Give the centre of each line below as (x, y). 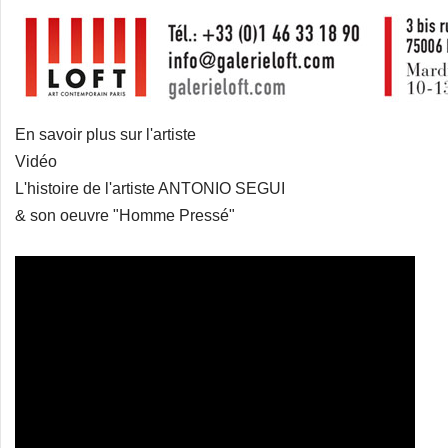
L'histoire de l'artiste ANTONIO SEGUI (150, 188)
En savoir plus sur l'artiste (105, 134)
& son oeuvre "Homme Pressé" (125, 215)
